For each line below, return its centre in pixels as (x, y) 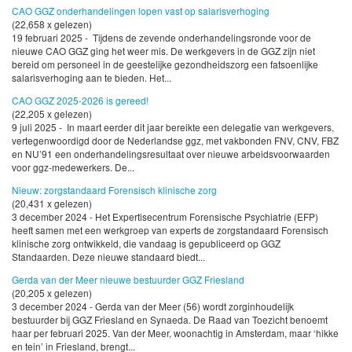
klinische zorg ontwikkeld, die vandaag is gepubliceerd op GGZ (146, 244)
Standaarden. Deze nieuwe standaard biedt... (108, 257)
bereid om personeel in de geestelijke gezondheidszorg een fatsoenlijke (165, 64)
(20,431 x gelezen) (52, 203)
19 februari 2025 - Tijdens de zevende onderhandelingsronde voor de (161, 38)
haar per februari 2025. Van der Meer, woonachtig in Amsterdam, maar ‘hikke (175, 332)
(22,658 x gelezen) (52, 24)
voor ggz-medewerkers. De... (73, 167)
